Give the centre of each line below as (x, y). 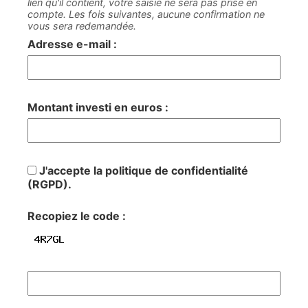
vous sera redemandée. (82, 26)
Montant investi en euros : (98, 107)
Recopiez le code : (77, 216)
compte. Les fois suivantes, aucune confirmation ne (146, 14)
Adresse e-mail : (72, 44)
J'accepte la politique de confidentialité (142, 170)
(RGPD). (49, 184)
